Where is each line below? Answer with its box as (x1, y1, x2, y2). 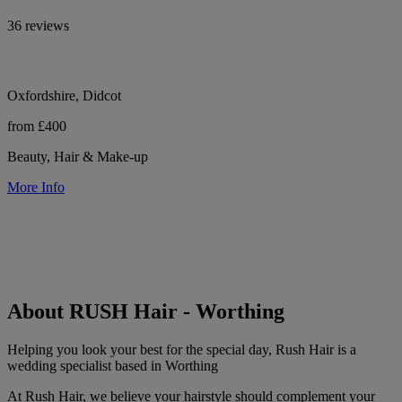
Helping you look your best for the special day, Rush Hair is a (7, 341, 356, 357)
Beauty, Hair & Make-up (7, 148, 148, 164)
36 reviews (7, 17, 69, 33)
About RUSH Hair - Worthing (7, 299, 284, 323)
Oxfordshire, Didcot (7, 87, 121, 103)
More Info (7, 179, 65, 195)
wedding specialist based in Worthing (7, 357, 218, 373)
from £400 (7, 118, 66, 134)
